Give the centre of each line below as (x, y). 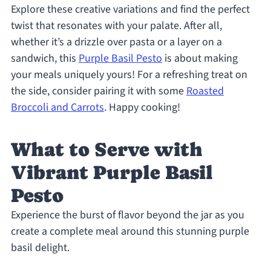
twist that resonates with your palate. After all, (116, 26)
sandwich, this (44, 59)
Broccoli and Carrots (57, 108)
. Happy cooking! (142, 108)
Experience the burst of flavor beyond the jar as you (127, 215)
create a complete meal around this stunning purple (130, 232)
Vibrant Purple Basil (112, 173)
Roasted (205, 91)
